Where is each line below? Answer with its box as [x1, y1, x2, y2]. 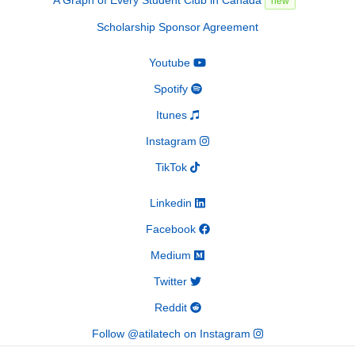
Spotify [153, 82, 191, 95]
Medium [151, 248, 195, 261]
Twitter [154, 274, 190, 288]
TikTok [155, 160, 190, 174]
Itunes [156, 108, 191, 121]
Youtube [149, 55, 194, 69]
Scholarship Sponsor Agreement [97, 20, 258, 33]
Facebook [145, 222, 199, 235]
